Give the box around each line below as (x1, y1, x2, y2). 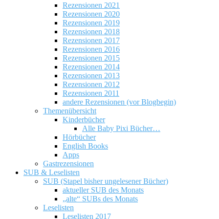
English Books (63, 142, 108, 151)
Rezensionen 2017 (63, 36, 120, 45)
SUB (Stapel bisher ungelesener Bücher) (43, 177, 168, 186)
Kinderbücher (63, 115, 105, 124)
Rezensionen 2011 (63, 89, 119, 98)
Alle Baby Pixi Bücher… (82, 124, 160, 133)
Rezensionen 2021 (63, 1, 120, 10)
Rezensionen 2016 (63, 45, 120, 54)
